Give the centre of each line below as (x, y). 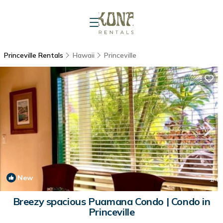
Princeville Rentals (35, 55)
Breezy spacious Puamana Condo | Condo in (111, 201)
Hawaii (84, 55)
